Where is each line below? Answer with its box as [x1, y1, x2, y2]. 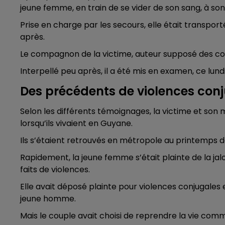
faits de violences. [20, 163, 90, 175]
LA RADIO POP [62, 10, 128, 24]
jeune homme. [20, 192, 76, 204]
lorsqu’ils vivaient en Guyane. [20, 117, 133, 129]
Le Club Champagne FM [95, 196, 207, 210]
